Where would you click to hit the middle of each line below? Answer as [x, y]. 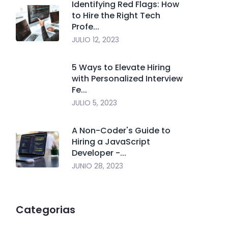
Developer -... [99, 153]
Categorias [46, 210]
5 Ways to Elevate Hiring [121, 67]
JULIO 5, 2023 [94, 103]
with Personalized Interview [127, 79]
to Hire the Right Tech [116, 16]
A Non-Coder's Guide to [121, 131]
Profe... [85, 27]
